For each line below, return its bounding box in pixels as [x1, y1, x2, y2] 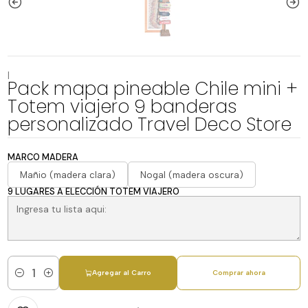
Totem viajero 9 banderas [8, 93, 238, 120]
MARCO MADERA [8, 151, 79, 164]
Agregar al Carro [92, 268, 152, 278]
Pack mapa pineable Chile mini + [8, 76, 298, 102]
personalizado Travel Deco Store [8, 111, 292, 137]
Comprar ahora [212, 268, 265, 278]
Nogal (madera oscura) [140, 168, 243, 180]
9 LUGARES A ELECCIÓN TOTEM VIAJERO [8, 185, 180, 197]
